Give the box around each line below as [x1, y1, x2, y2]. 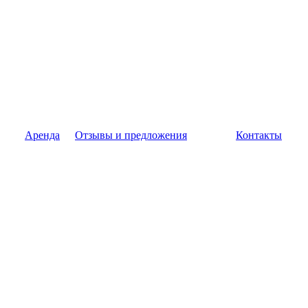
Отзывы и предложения [75, 129, 187, 141]
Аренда [25, 129, 60, 141]
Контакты [236, 129, 282, 141]
